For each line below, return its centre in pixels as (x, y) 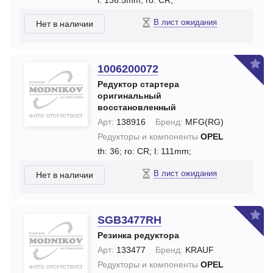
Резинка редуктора (138, 235)
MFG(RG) (203, 122)
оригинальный (129, 96)
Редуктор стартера (138, 84)
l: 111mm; (173, 151)
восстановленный (137, 107)
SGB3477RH (129, 220)
